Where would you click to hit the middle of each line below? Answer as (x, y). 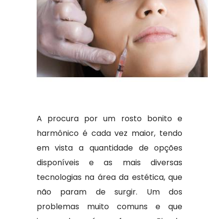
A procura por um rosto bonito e (109, 119)
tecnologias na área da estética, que (109, 177)
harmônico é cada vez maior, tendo (109, 133)
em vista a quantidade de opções (109, 148)
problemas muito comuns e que (109, 207)
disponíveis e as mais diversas (109, 163)
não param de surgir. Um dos (109, 192)
